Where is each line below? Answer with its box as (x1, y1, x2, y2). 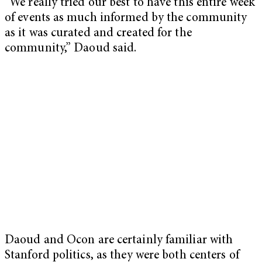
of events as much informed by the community (5, 12, 247, 25)
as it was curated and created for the (5, 27, 192, 40)
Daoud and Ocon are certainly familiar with (5, 235, 233, 247)
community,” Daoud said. (5, 43, 140, 56)
